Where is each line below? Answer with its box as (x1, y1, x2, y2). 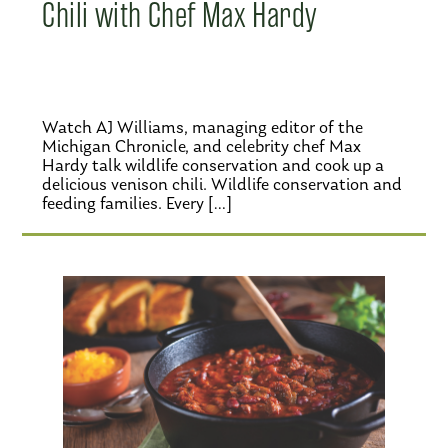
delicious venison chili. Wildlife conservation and (42, 174, 403, 195)
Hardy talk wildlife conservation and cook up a (42, 155, 385, 176)
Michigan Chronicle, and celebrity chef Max (42, 136, 362, 157)
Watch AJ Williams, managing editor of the (42, 117, 364, 138)
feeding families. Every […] (42, 193, 233, 214)
